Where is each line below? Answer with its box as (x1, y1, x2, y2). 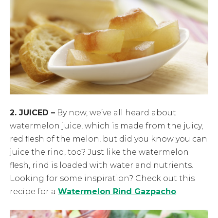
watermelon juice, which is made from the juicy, (10, 121, 203, 130)
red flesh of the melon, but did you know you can (10, 134, 207, 144)
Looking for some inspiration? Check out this (10, 173, 195, 183)
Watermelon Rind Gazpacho (58, 186, 176, 196)
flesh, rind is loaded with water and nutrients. (10, 160, 193, 170)
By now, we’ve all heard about (55, 108, 176, 117)
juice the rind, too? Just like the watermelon (10, 147, 189, 157)
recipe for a (10, 186, 58, 196)
